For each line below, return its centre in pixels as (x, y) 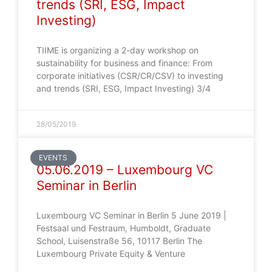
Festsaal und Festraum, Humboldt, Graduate (124, 228)
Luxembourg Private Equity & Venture (111, 253)
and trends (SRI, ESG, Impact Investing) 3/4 (124, 88)
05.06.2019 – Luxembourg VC (125, 170)
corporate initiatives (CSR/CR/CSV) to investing (130, 76)
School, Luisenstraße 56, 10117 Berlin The (119, 241)
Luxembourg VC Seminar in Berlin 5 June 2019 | (131, 215)
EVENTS (53, 158)
